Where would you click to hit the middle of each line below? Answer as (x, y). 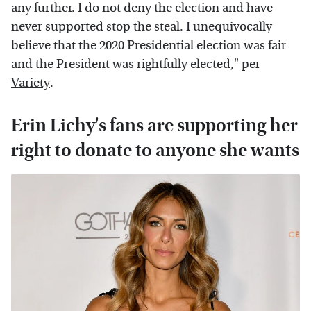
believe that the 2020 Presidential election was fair (149, 46)
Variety (31, 83)
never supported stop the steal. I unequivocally (142, 27)
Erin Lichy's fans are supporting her (154, 126)
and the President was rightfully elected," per (136, 65)
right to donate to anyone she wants (155, 151)
